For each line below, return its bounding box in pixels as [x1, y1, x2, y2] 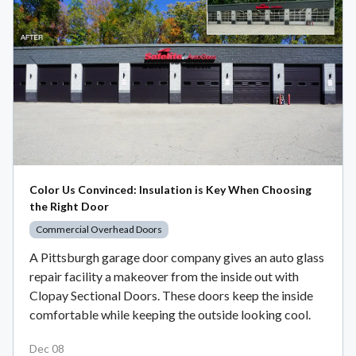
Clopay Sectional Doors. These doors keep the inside [29, 287, 313, 303]
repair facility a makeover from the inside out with [29, 268, 299, 284]
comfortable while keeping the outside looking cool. [29, 306, 311, 322]
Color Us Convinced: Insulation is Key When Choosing [29, 182, 311, 196]
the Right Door [29, 199, 109, 213]
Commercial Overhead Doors [36, 222, 162, 235]
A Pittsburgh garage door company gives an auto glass [29, 249, 324, 265]
